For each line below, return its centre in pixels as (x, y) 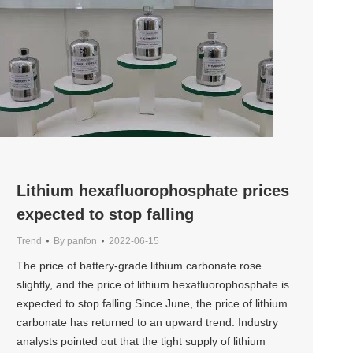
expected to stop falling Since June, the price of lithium (152, 304)
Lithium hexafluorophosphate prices (153, 191)
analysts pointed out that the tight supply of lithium (141, 342)
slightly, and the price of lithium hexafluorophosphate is (153, 285)
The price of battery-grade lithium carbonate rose (139, 266)
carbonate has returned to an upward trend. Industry (147, 323)
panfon (82, 242)
